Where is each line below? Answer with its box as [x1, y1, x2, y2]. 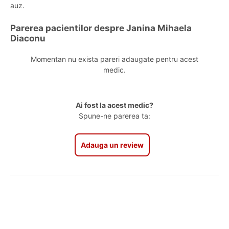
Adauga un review [80, 141, 144, 149]
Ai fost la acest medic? [76, 101, 153, 109]
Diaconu [10, 33, 45, 43]
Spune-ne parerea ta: [79, 111, 150, 120]
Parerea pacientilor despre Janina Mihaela [10, 23, 192, 33]
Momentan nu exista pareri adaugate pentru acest [31, 55, 198, 63]
